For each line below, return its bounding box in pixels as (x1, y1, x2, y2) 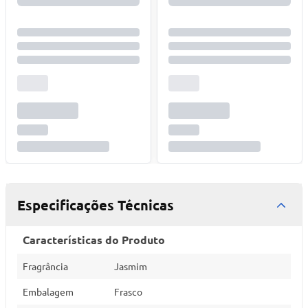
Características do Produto (23, 232, 165, 247)
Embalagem (23, 285, 74, 298)
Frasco (114, 285, 142, 298)
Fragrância (23, 260, 68, 272)
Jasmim (114, 260, 147, 272)
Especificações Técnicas (17, 196, 174, 214)
